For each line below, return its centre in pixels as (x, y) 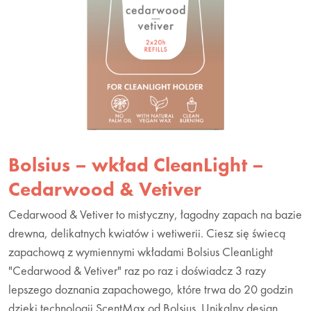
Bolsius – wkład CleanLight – (136, 165)
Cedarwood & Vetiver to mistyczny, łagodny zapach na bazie (155, 214)
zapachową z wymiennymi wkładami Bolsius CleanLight (141, 251)
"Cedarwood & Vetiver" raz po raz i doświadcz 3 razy (137, 270)
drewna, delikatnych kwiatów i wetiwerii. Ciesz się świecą (147, 233)
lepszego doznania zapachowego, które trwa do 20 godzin (151, 289)
